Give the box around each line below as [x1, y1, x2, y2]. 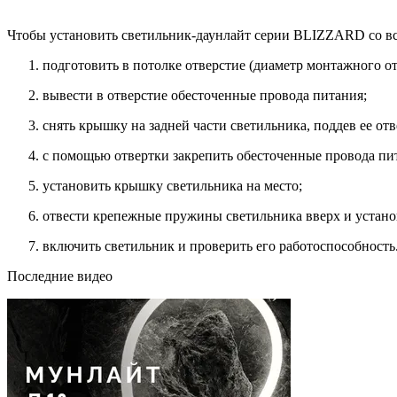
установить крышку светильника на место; [43, 177, 302, 193]
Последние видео [7, 268, 113, 284]
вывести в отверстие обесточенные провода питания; [43, 87, 367, 103]
